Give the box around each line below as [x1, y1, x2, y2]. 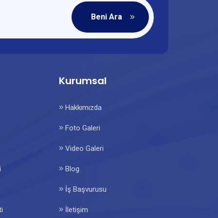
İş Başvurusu [63, 185, 107, 194]
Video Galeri [63, 144, 104, 153]
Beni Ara [91, 12, 122, 21]
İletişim [63, 205, 88, 214]
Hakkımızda [63, 103, 102, 112]
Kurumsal [59, 74, 107, 88]
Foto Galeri [63, 124, 100, 132]
